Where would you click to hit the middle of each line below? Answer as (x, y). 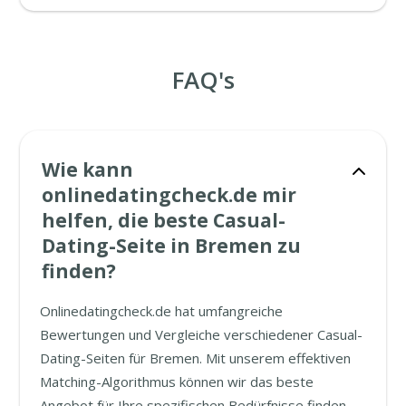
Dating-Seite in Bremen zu (172, 245)
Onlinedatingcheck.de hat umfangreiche (162, 310)
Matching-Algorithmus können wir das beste (177, 381)
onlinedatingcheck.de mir (169, 194)
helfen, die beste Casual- (164, 220)
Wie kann (88, 169)
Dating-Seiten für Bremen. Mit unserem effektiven (196, 358)
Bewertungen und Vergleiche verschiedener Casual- (202, 334)
